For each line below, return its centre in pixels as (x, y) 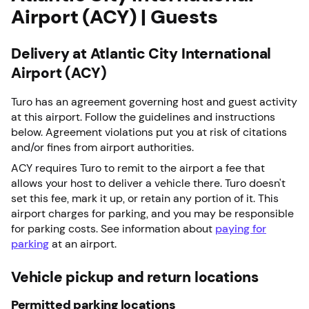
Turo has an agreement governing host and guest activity (154, 101)
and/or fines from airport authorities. (104, 147)
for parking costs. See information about (113, 228)
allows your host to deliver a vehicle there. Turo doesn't (148, 183)
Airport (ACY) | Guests (114, 17)
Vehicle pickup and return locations (135, 277)
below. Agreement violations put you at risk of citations (149, 132)
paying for (241, 228)
